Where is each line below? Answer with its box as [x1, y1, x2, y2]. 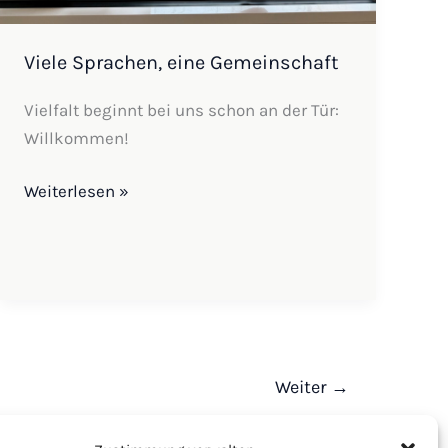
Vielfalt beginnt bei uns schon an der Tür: [24, 99, 340, 120]
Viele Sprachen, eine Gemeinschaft [24, 50, 340, 74]
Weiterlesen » [24, 181, 130, 202]
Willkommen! [24, 127, 130, 148]
